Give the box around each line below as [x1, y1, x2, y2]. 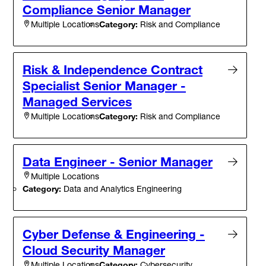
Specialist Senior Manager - [23, 77, 186, 93]
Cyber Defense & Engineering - [23, 226, 205, 242]
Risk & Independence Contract [23, 61, 202, 77]
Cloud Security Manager [23, 242, 165, 258]
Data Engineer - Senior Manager [23, 153, 213, 169]
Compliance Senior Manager [23, 1, 191, 17]
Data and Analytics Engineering [61, 183, 182, 194]
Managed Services [23, 93, 132, 109]
